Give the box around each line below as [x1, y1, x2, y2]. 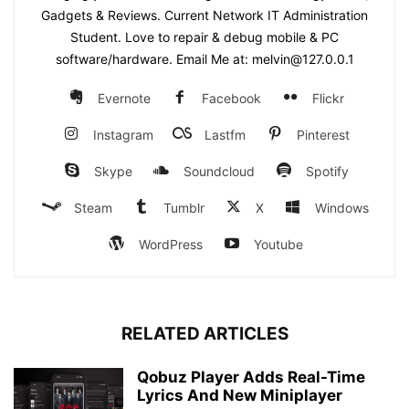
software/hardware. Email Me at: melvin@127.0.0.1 [55, 50, 354, 67]
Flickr [312, 89, 344, 106]
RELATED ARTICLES [121, 322, 288, 344]
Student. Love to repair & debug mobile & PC [70, 28, 339, 45]
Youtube [254, 236, 303, 252]
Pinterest [296, 126, 350, 142]
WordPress [139, 236, 203, 252]
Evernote [98, 89, 151, 106]
